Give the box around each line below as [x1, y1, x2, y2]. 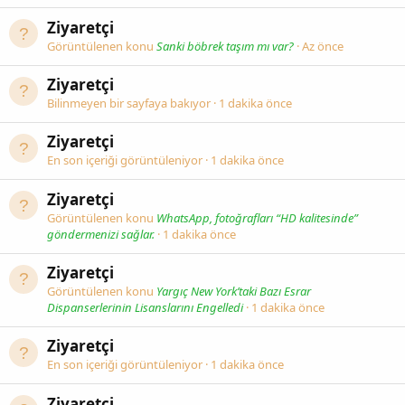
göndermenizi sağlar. [47, 225, 155, 242]
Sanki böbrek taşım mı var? [156, 37, 294, 54]
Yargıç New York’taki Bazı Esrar [156, 283, 311, 299]
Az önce [302, 37, 344, 54]
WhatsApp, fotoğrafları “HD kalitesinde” [156, 209, 358, 226]
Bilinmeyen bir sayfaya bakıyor [47, 95, 213, 112]
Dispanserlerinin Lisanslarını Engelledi [47, 299, 243, 316]
